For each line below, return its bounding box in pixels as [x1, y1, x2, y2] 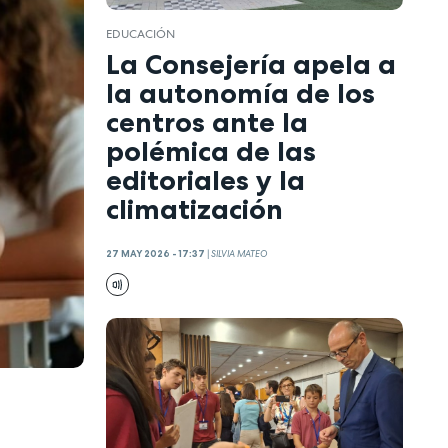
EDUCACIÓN [106, 25, 176, 42]
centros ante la [106, 105, 309, 140]
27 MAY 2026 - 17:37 [106, 247, 206, 260]
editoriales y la [106, 163, 306, 198]
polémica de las [106, 134, 317, 169]
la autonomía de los [106, 76, 376, 111]
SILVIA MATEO [211, 247, 268, 260]
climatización [106, 192, 284, 227]
